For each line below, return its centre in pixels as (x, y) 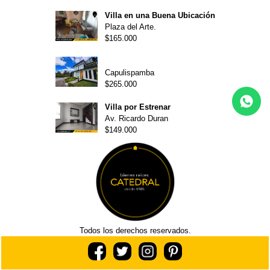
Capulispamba (129, 73)
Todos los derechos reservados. (135, 231)
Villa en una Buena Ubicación (160, 15)
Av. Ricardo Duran (136, 118)
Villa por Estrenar (137, 107)
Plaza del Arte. (130, 27)
